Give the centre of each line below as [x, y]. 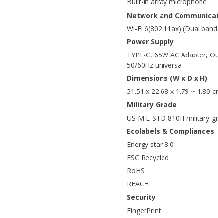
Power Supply [150, 41]
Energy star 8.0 [150, 144]
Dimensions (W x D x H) [167, 78]
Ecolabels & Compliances [171, 131]
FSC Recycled [148, 157]
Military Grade [152, 105]
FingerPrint [144, 210]
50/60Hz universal [155, 65]
